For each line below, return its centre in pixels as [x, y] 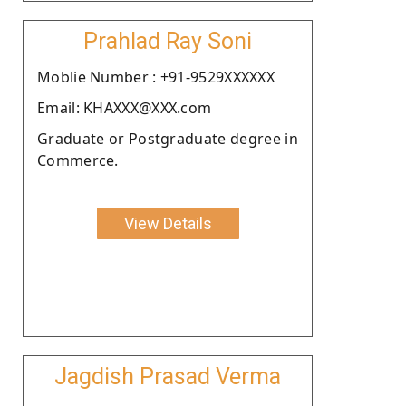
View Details [168, 223]
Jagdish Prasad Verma [168, 376]
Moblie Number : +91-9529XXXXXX [156, 77]
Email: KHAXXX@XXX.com [125, 107]
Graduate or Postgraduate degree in [168, 138]
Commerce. [78, 160]
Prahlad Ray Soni [168, 41]
